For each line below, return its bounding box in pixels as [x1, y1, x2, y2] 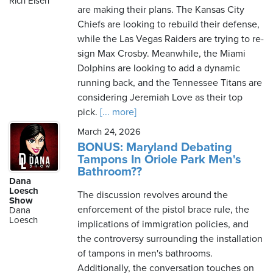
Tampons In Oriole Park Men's [77, 152, 241, 167]
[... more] [97, 106, 136, 118]
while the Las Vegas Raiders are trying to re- [77, 33, 264, 45]
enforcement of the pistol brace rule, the [77, 204, 249, 216]
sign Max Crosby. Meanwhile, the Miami [77, 48, 246, 60]
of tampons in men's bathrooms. [77, 247, 213, 260]
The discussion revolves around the [77, 189, 228, 201]
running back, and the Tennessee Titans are [77, 77, 262, 89]
